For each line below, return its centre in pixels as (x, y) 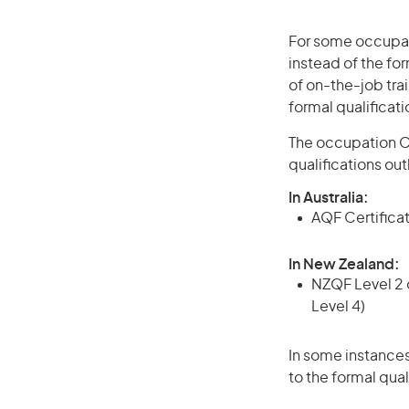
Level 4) (338, 307)
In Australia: (329, 198)
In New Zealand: (344, 265)
